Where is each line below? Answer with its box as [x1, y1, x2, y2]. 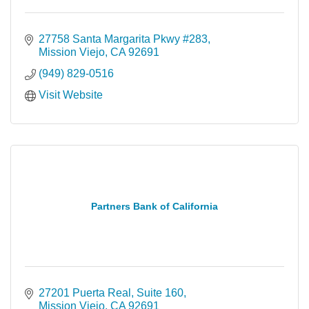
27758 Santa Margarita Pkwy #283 [39, 33, 208, 45]
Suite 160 [137, 287, 183, 299]
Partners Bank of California [91, 200, 218, 212]
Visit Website [39, 89, 103, 101]
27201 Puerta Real [39, 287, 131, 299]
